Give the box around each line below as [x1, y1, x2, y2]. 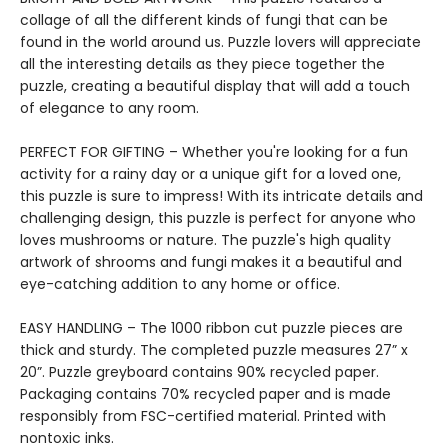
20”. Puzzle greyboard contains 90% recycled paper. [20, 362, 379, 382]
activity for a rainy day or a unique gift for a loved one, [20, 164, 401, 184]
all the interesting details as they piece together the [20, 54, 385, 74]
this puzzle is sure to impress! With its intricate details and [20, 186, 423, 206]
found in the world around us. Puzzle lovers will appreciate [20, 32, 421, 52]
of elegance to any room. [20, 98, 199, 118]
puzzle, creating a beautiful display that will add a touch [20, 76, 410, 96]
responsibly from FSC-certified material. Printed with [20, 406, 386, 426]
